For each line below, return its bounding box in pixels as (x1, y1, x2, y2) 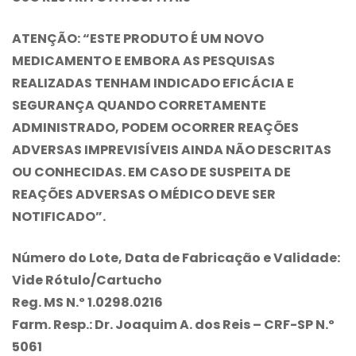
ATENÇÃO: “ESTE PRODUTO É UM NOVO (12, 29, 264, 48)
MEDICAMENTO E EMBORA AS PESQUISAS (12, 51, 275, 70)
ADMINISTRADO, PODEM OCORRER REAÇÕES (12, 118, 299, 137)
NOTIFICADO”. (12, 207, 106, 226)
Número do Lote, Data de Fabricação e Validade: (12, 248, 340, 267)
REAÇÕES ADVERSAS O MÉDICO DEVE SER (12, 184, 276, 203)
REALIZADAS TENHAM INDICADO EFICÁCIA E (12, 73, 294, 92)
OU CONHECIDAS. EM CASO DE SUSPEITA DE (12, 162, 291, 181)
